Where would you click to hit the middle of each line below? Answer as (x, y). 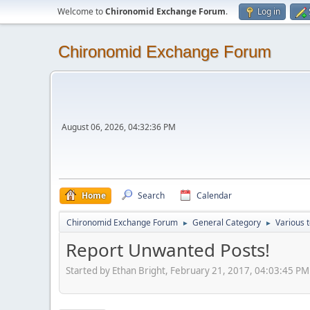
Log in (269, 11)
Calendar (214, 195)
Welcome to (81, 11)
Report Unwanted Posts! (168, 250)
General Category (227, 222)
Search (151, 195)
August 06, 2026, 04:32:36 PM (119, 127)
